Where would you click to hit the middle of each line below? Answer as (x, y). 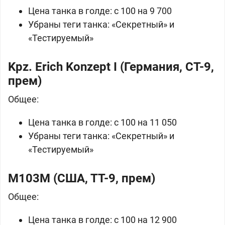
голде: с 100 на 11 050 (131, 122)
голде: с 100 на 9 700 (129, 11)
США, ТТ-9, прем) (106, 178)
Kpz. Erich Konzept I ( (66, 67)
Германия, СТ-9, (169, 67)
